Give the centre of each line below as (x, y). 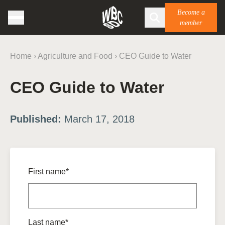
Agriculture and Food (75, 56)
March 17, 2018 (98, 119)
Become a (191, 12)
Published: (36, 119)
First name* (48, 172)
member (191, 23)
